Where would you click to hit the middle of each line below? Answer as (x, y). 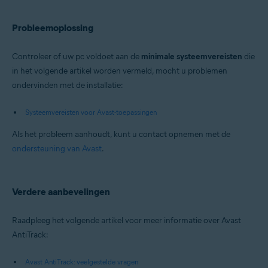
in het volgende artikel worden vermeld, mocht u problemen (120, 71)
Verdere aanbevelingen (61, 192)
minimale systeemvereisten (192, 57)
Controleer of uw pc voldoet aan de (77, 57)
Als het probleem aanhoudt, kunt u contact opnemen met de (121, 135)
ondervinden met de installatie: (68, 86)
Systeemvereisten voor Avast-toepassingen (91, 112)
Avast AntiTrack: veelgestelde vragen (82, 262)
